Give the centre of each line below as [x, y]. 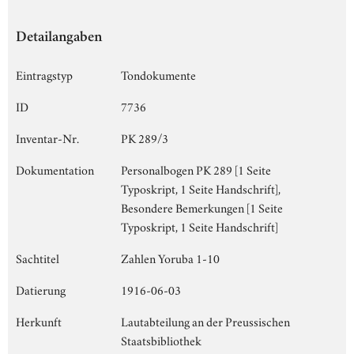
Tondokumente [158, 74]
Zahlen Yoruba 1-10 [170, 257]
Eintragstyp [44, 74]
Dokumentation [55, 169]
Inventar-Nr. [47, 137]
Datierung [41, 289]
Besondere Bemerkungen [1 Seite [202, 207]
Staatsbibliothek [161, 339]
